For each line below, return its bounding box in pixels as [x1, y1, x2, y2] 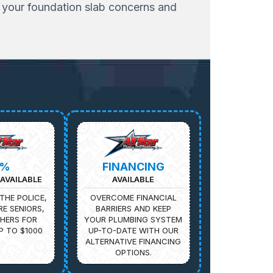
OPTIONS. [115, 247, 152, 257]
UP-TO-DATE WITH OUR [88, 225, 179, 235]
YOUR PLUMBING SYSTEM [84, 214, 183, 224]
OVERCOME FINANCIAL [90, 192, 177, 202]
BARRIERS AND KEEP [95, 203, 171, 213]
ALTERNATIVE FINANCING [85, 236, 182, 246]
